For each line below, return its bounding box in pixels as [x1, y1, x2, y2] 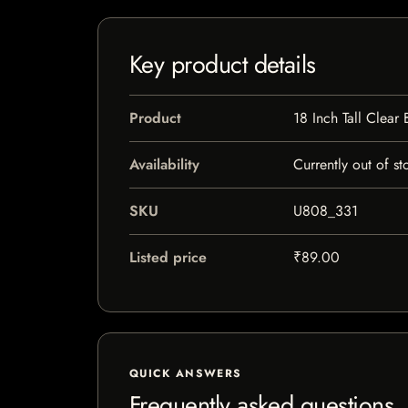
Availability [129, 154, 199, 175]
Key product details [129, 46, 316, 82]
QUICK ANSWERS [129, 365, 242, 382]
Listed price [129, 247, 207, 268]
